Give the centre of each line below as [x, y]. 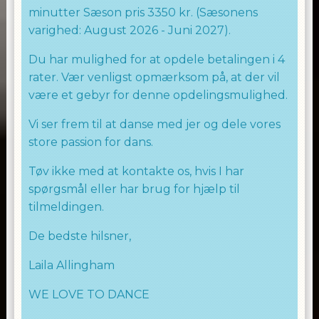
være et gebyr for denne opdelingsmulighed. [158, 95]
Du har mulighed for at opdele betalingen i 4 [156, 59]
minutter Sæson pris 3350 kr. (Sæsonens [143, 12]
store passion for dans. [90, 142]
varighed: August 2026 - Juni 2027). [129, 30]
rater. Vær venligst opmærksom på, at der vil [154, 77]
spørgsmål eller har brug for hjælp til [134, 189]
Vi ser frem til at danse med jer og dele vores [154, 124]
